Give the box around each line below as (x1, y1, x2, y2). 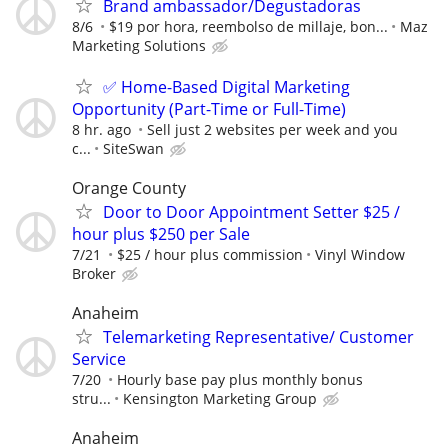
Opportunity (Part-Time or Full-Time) (72, 97, 346, 120)
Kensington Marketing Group (123, 389, 317, 409)
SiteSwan (103, 138, 164, 158)
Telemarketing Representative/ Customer (103, 326, 414, 349)
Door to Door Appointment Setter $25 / (103, 201, 400, 224)
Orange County (72, 177, 186, 200)
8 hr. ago (72, 119, 131, 139)
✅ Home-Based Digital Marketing (103, 75, 350, 98)
